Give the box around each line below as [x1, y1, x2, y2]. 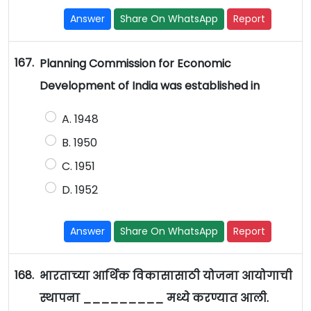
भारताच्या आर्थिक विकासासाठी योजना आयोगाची [39, 268, 292, 285]
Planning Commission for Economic [39, 56, 231, 72]
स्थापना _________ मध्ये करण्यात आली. [39, 290, 271, 307]
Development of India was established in [39, 78, 262, 94]
